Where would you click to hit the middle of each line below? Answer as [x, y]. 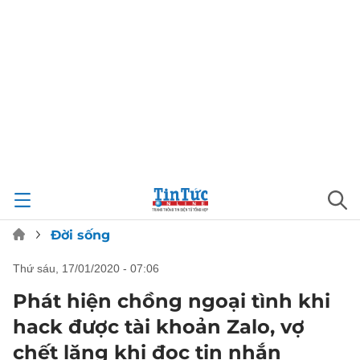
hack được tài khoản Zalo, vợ [159, 327]
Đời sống [80, 235]
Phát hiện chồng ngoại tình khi [172, 301]
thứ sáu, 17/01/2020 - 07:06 [90, 268]
